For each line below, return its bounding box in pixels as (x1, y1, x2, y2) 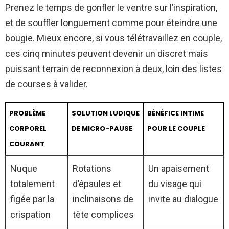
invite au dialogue (148, 194, 218, 205)
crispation (10, 209, 51, 220)
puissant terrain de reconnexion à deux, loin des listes (5, 63, 222, 75)
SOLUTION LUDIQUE (71, 108, 140, 119)
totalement (10, 178, 55, 190)
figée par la (10, 194, 54, 205)
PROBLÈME (9, 108, 45, 119)
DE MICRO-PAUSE (71, 124, 132, 134)
